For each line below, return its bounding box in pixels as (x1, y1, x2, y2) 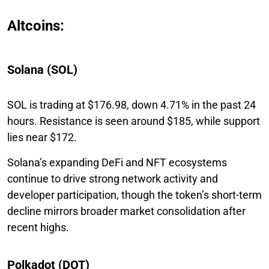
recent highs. (7, 220, 69, 234)
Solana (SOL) (7, 62, 77, 77)
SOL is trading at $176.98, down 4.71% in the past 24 (7, 98, 256, 111)
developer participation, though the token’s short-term (7, 188, 262, 201)
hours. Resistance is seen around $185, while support (7, 114, 260, 127)
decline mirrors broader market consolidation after (7, 204, 246, 217)
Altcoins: (7, 17, 64, 34)
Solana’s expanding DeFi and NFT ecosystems (7, 156, 227, 169)
